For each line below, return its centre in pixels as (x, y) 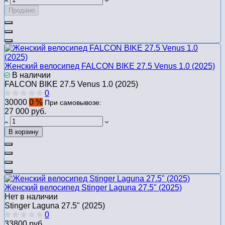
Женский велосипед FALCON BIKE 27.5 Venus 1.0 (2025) (110, 66)
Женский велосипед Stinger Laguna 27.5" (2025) (93, 187)
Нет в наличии (31, 196)
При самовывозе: (73, 102)
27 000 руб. (25, 111)
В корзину (24, 132)
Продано (22, 10)
